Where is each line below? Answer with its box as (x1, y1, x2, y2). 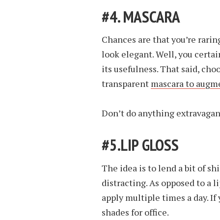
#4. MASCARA (102, 5, 180, 27)
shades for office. (102, 206, 169, 218)
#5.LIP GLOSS (102, 134, 179, 156)
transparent (102, 78, 151, 90)
